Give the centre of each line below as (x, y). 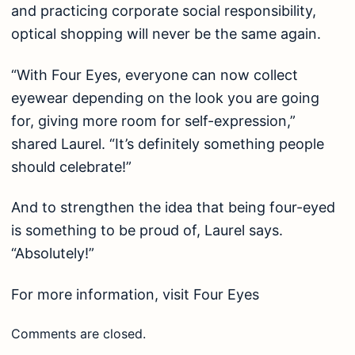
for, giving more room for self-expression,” (153, 120)
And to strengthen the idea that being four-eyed (173, 208)
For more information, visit (102, 294)
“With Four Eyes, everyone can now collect (155, 74)
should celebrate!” (71, 166)
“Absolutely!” (53, 254)
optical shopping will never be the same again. (166, 34)
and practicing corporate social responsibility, (164, 11)
